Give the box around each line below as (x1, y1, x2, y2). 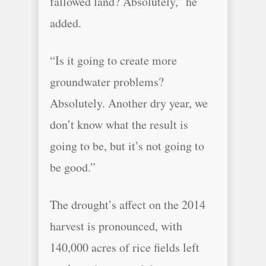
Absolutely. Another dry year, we (50, 95, 208, 111)
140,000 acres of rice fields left (50, 239, 199, 255)
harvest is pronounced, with (50, 218, 182, 234)
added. (50, 15, 81, 31)
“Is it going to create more (50, 52, 177, 68)
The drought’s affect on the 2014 (50, 197, 205, 213)
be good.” (50, 159, 96, 175)
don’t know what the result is (50, 116, 188, 132)
